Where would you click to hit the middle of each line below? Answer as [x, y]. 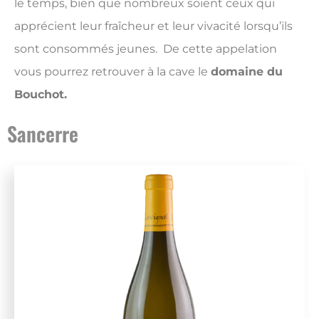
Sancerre [43, 133]
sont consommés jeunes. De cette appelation [146, 49]
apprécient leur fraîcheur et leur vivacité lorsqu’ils [153, 26]
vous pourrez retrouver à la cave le [113, 72]
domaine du [247, 72]
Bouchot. [41, 95]
